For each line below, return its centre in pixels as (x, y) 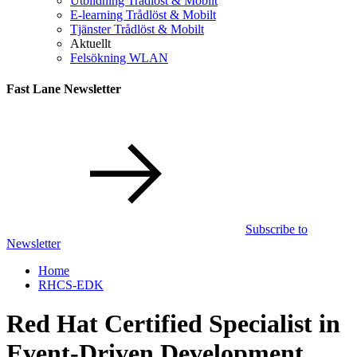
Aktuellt (90, 43)
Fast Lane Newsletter (64, 89)
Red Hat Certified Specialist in (173, 323)
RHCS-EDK (71, 284)
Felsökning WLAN (119, 58)
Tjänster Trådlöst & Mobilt (137, 29)
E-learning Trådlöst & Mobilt (143, 15)
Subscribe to (277, 229)
